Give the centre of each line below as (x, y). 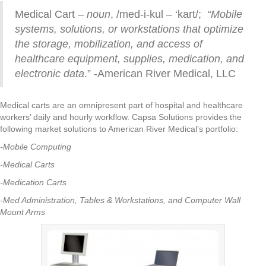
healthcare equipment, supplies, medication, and (129, 58)
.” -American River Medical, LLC (160, 73)
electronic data (50, 73)
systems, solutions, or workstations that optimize (129, 29)
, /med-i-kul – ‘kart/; (159, 14)
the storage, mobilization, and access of (109, 44)
